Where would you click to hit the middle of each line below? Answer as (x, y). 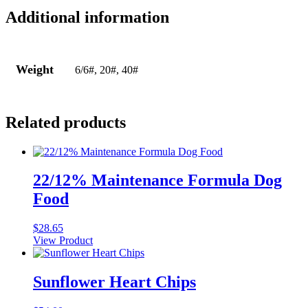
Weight (35, 69)
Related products (66, 122)
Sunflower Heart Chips (114, 282)
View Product (63, 241)
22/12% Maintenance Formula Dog (157, 180)
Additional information (87, 17)
